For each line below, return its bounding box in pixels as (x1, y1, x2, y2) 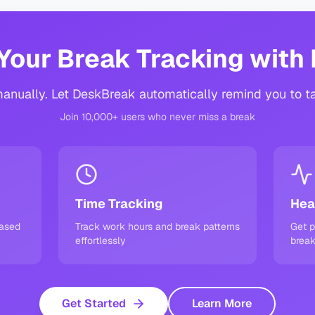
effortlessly (75, 234, 126, 247)
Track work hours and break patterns (75, 220, 240, 233)
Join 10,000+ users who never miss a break (60, 110, 255, 123)
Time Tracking (75, 195, 162, 212)
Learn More (192, 296, 252, 311)
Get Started (62, 296, 126, 311)
